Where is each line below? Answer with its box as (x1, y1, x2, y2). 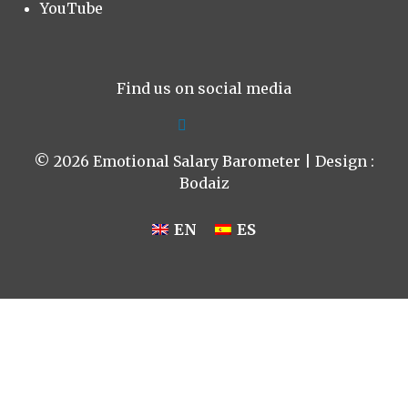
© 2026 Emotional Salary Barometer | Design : (34, 151, 374, 170)
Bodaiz (178, 173, 229, 192)
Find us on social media (117, 78, 291, 97)
